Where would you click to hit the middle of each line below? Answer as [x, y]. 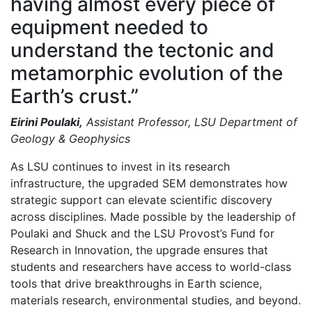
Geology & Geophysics [70, 139]
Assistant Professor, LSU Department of [190, 122]
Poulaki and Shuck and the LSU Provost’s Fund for [142, 234]
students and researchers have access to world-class [151, 267]
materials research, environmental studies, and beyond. [156, 301]
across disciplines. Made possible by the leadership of [153, 217]
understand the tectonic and [142, 50]
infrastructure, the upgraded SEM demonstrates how [149, 184]
